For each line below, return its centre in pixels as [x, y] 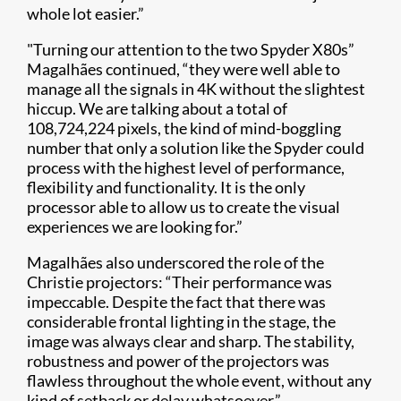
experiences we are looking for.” [135, 226]
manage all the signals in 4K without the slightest [196, 89]
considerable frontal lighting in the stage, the [181, 321]
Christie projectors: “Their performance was [179, 282]
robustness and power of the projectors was [178, 361]
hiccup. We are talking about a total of [157, 108]
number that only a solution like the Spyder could [196, 148]
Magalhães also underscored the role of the [175, 262]
